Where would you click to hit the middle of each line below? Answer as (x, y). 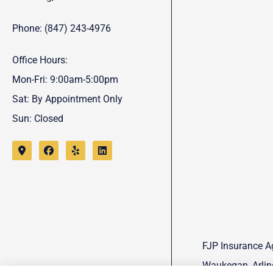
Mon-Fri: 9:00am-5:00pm (65, 79)
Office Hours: (40, 60)
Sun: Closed (38, 118)
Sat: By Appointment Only (67, 99)
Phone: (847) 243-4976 (62, 28)
